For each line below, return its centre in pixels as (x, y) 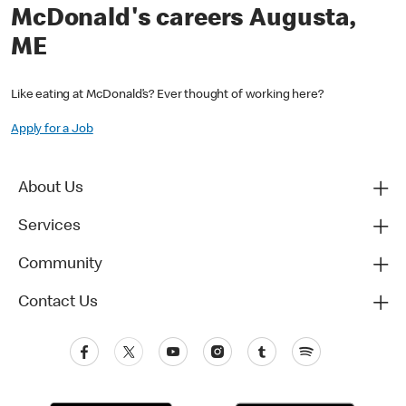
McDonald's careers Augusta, (183, 20)
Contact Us (58, 303)
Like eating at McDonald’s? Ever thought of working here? (167, 96)
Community (60, 265)
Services (49, 227)
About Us (51, 189)
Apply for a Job (52, 130)
